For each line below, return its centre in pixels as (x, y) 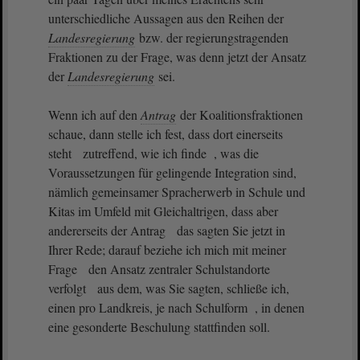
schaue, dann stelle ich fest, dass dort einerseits (166, 134)
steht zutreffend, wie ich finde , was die (153, 153)
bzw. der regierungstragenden (212, 37)
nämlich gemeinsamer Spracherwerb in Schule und (177, 192)
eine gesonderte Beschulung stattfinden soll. (159, 327)
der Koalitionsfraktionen (240, 115)
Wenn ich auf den (94, 115)
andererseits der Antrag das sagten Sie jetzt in (167, 230)
